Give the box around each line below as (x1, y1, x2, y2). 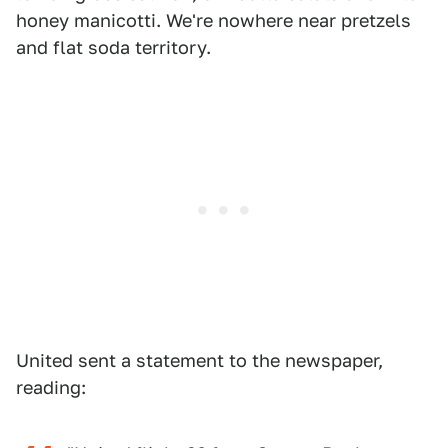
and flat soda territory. (16, 37, 211, 59)
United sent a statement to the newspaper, (16, 350, 383, 372)
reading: (16, 377, 86, 399)
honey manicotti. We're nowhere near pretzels (16, 10, 411, 32)
